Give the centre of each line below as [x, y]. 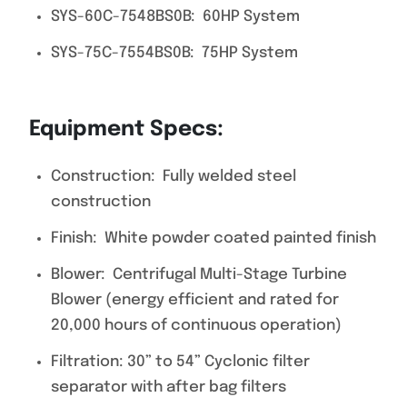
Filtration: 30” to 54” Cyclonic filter [180, 362]
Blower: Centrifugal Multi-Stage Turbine [199, 275]
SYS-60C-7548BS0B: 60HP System [175, 17]
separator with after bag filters [169, 387]
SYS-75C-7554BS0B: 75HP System [174, 53]
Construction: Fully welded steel [174, 177]
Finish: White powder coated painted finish [213, 238]
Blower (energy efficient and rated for [195, 300]
